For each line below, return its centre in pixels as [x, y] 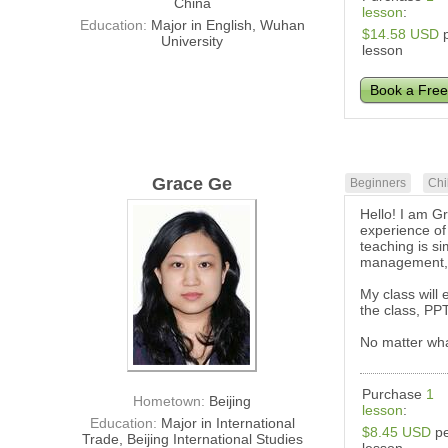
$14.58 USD [401, 34]
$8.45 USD [397, 432]
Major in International [227, 423]
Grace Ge [192, 184]
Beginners [378, 183]
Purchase [394, 394]
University [192, 41]
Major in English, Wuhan [227, 25]
